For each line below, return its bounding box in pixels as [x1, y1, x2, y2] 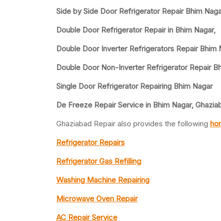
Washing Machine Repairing [56, 175, 149, 185]
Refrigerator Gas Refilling [56, 156, 141, 166]
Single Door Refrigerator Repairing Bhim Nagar [56, 81, 213, 91]
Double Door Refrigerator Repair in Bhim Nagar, [56, 25, 216, 35]
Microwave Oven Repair [56, 194, 138, 204]
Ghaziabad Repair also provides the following [56, 119, 210, 129]
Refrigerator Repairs [56, 138, 125, 147]
